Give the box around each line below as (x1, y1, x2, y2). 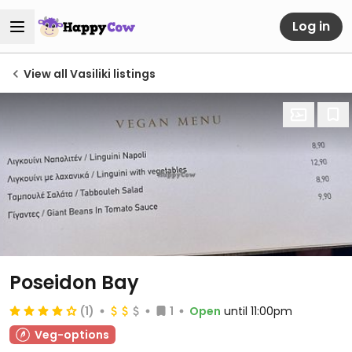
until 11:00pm (224, 303, 292, 319)
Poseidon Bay (9, 269, 139, 295)
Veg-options (35, 327, 109, 343)
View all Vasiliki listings (24, 66, 156, 82)
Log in (292, 16, 330, 35)
